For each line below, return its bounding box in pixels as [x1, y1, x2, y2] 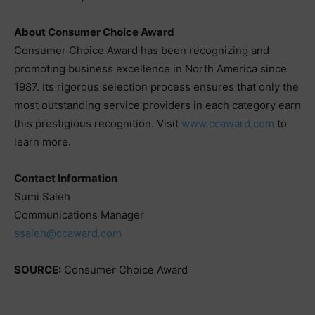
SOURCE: [14, 262, 61, 276]
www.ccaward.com [181, 116, 274, 130]
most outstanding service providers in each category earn [14, 98, 301, 112]
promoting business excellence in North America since [14, 61, 287, 75]
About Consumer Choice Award [14, 25, 174, 39]
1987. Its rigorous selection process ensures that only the [14, 79, 299, 94]
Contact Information [14, 171, 117, 185]
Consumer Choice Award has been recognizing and [14, 43, 269, 57]
